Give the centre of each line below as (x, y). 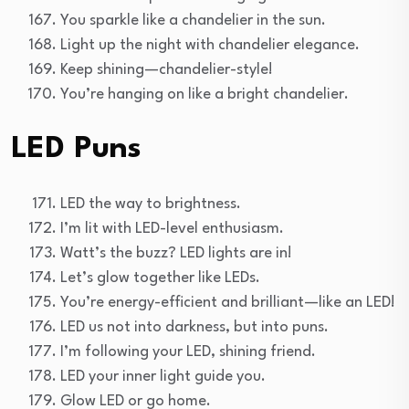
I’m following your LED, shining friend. (188, 351)
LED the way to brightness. (151, 204)
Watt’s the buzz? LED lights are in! (176, 253)
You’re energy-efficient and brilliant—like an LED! (228, 302)
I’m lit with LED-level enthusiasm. (172, 228)
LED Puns (76, 149)
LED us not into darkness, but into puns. (194, 327)
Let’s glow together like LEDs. (160, 278)
